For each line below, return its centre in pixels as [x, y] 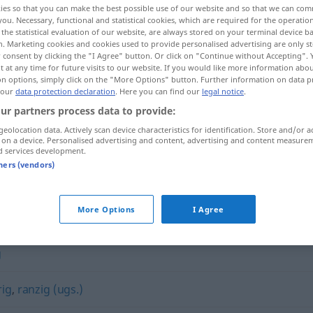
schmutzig [133, 154]
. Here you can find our [159, 91]
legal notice [223, 91]
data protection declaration [65, 91]
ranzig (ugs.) [50, 289]
